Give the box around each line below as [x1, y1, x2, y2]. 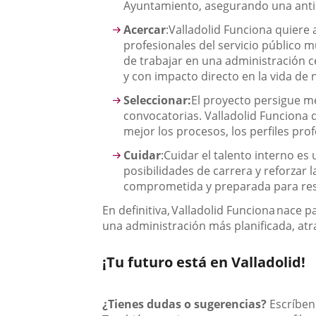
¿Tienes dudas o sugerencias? [102, 296, 270, 312]
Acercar [123, 22, 166, 37]
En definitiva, [102, 202, 172, 218]
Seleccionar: [123, 92, 192, 108]
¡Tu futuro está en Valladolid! [102, 253, 306, 272]
